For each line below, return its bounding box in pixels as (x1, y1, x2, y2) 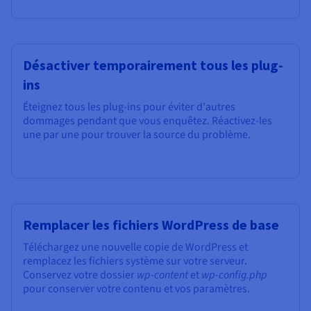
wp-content (137, 267, 188, 283)
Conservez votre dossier (23, 267, 137, 283)
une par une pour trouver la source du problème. (23, 127, 251, 143)
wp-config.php (201, 267, 267, 283)
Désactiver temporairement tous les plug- (23, 56, 283, 74)
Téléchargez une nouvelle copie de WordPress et (23, 239, 248, 255)
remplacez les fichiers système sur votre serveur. (23, 253, 247, 269)
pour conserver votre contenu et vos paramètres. (23, 281, 250, 297)
